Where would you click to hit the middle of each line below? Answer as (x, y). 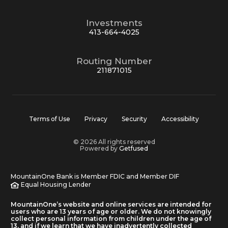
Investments (114, 23)
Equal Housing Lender (56, 185)
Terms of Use (50, 119)
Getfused (134, 149)
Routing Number (114, 61)
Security (134, 119)
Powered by (99, 149)
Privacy (96, 119)
